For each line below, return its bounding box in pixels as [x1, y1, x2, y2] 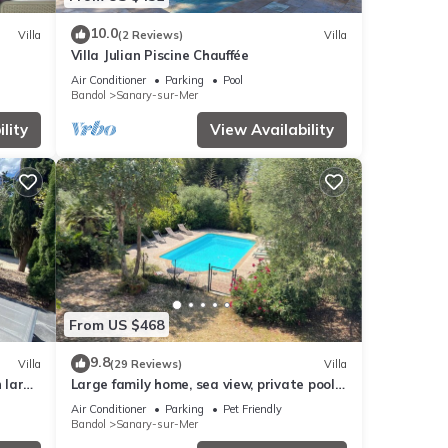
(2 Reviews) [117, 27, 183, 42]
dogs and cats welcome [70, 394, 225, 411]
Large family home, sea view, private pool [70, 376, 335, 393]
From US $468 [68, 315, 164, 334]
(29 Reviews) [109, 356, 182, 371]
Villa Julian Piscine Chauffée [70, 47, 249, 64]
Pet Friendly [222, 402, 282, 417]
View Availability [210, 120, 334, 140]
